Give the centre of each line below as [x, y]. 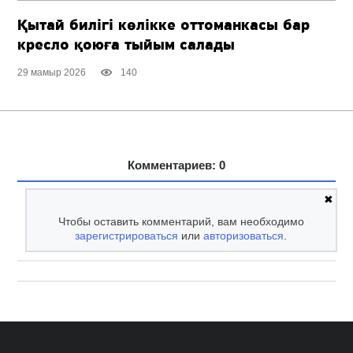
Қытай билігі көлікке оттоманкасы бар [164, 26]
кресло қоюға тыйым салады [126, 45]
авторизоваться [244, 235]
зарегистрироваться [127, 235]
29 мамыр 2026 [52, 72]
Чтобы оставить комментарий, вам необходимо [181, 221]
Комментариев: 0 [176, 165]
